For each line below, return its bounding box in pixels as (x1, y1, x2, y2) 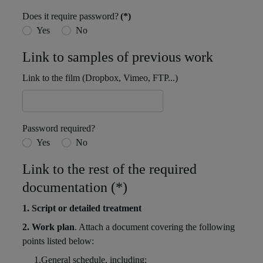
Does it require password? (22, 11, 119, 22)
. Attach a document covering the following (75, 222, 235, 232)
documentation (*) (22, 180, 127, 195)
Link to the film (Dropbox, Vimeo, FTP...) (22, 73, 178, 83)
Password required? (22, 123, 95, 134)
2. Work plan (22, 222, 75, 232)
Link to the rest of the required (22, 161, 197, 177)
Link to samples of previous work (22, 49, 213, 65)
